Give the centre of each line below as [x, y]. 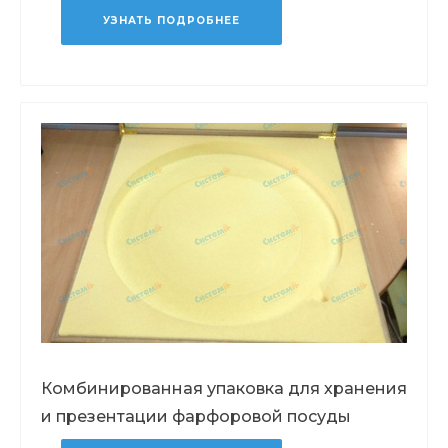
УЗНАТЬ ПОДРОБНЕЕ [171, 21]
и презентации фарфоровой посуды [196, 416]
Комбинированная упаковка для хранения [224, 388]
